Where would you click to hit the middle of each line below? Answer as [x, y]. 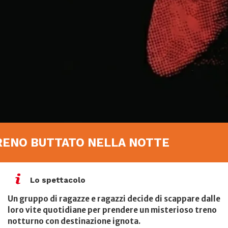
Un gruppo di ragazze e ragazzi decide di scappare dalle [114, 199]
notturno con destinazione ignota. [74, 221]
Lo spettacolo [57, 180]
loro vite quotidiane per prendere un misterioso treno [112, 210]
